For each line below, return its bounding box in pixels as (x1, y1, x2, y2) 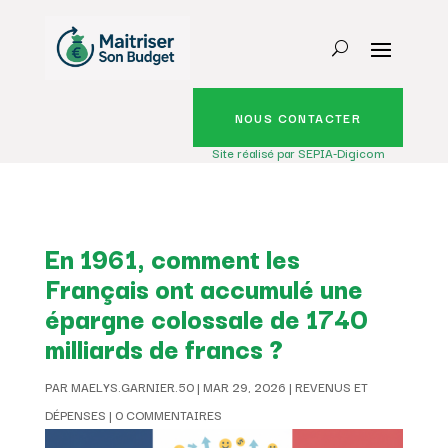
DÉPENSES (44, 404, 106, 424)
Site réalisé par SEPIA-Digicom (212, 142, 386, 162)
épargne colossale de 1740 (44, 296, 368, 338)
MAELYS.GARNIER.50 (70, 376, 194, 396)
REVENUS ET (294, 376, 368, 396)
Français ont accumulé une (44, 266, 363, 308)
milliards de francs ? (44, 326, 283, 368)
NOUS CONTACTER (234, 107, 362, 127)
